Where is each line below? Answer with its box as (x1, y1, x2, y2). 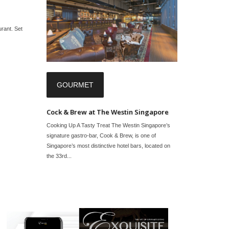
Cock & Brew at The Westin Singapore (47, 107, 169, 117)
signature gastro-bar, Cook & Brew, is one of (47, 132, 156, 139)
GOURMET (57, 81, 94, 89)
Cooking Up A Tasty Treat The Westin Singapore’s (47, 122, 170, 129)
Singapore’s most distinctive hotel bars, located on (47, 143, 170, 149)
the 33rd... (47, 153, 72, 159)
